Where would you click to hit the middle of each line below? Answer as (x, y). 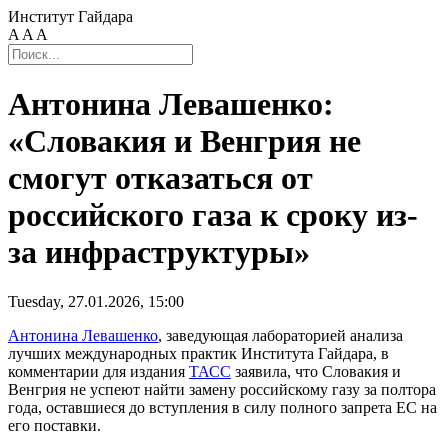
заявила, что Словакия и (316, 371)
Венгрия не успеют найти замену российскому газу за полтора (222, 389)
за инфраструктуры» (159, 252)
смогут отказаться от (160, 178)
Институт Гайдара (70, 16)
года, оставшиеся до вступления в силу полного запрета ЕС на (222, 407)
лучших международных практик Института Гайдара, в (198, 353)
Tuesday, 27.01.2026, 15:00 (96, 301)
